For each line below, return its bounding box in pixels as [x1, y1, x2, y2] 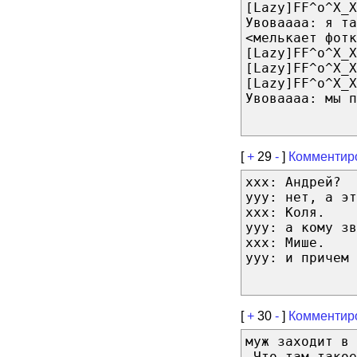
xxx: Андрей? [245, 175, 341, 190]
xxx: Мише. [245, 235, 325, 250]
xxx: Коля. [245, 205, 325, 220]
